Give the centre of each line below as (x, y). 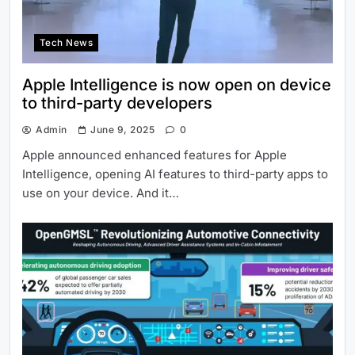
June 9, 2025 (123, 130)
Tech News (67, 43)
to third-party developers (117, 103)
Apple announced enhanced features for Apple (155, 155)
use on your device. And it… (101, 193)
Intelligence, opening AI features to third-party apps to (175, 174)
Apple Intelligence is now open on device (177, 85)
